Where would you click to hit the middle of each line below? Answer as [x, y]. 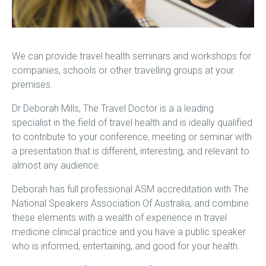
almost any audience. [56, 166]
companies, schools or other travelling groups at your [123, 71]
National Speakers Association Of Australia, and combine [130, 204]
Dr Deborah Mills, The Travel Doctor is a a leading [113, 109]
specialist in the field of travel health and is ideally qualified [132, 123]
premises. [32, 85]
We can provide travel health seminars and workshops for [132, 56]
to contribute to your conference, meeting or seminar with [132, 137]
